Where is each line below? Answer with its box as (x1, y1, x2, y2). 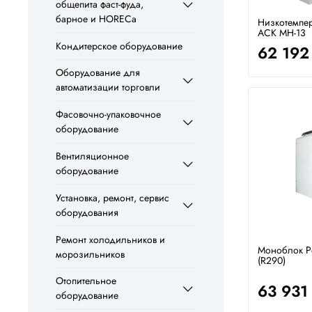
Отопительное (56, 274, 116, 288)
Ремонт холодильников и (56, 232, 165, 247)
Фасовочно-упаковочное (56, 107, 161, 122)
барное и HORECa (56, 11, 136, 26)
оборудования (56, 205, 118, 219)
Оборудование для (56, 65, 140, 80)
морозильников (56, 247, 125, 261)
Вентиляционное (56, 149, 129, 164)
